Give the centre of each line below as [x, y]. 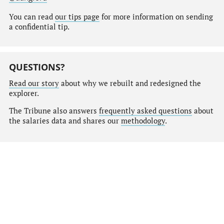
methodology [143, 120]
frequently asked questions [145, 110]
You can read [32, 17]
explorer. [24, 93]
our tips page [77, 17]
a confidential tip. [39, 27]
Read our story [34, 83]
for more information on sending [156, 17]
